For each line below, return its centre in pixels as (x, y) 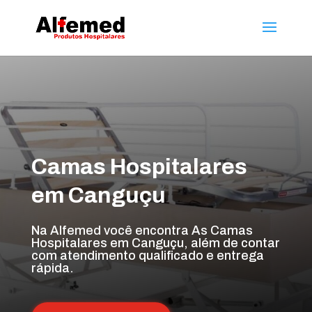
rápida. (52, 268)
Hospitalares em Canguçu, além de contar (155, 243)
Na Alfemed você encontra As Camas (142, 231)
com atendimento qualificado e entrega (147, 256)
